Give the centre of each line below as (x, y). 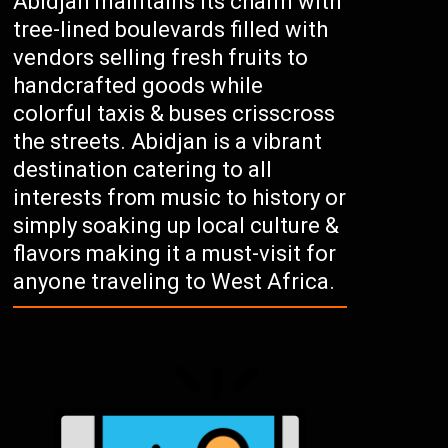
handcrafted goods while (138, 85)
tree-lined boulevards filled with (171, 29)
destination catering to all (143, 169)
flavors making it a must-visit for (175, 253)
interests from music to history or (180, 197)
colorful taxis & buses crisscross (174, 113)
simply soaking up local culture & (176, 225)
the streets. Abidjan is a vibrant (168, 141)
